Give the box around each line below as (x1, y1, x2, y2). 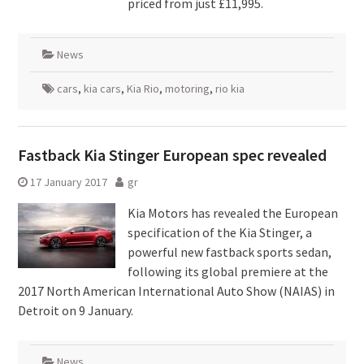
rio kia (214, 81, 245, 96)
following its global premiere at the (127, 263, 328, 279)
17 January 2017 (29, 175, 107, 189)
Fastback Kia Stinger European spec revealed (17, 145, 327, 165)
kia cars (83, 81, 121, 96)
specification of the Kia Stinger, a (127, 224, 312, 240)
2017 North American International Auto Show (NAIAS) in (17, 283, 335, 299)
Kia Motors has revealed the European (127, 205, 338, 221)
